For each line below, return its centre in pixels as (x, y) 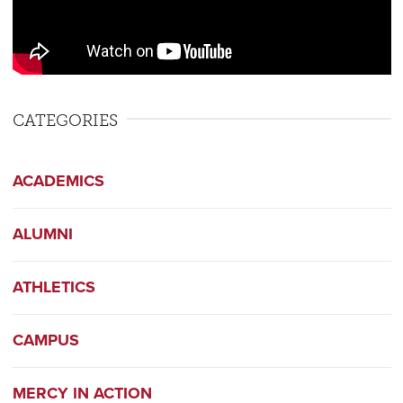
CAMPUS (45, 340)
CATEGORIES (65, 121)
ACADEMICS (58, 181)
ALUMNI (42, 234)
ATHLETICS (54, 287)
